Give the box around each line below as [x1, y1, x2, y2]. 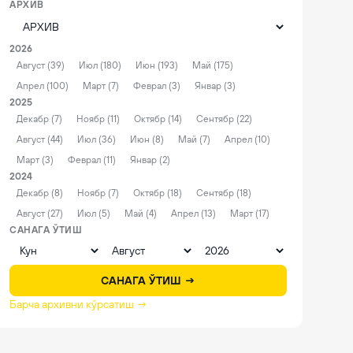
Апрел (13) [171, 208, 216, 219]
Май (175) [192, 60, 233, 71]
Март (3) [17, 154, 54, 165]
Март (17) [230, 208, 269, 219]
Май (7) [178, 134, 210, 145]
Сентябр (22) [196, 113, 252, 124]
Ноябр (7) [77, 188, 119, 199]
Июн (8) [130, 134, 164, 145]
